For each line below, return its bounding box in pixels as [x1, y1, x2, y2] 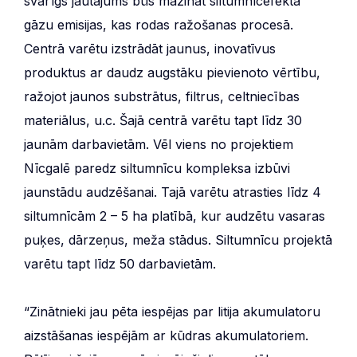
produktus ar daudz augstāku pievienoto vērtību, [24, 64, 320, 80]
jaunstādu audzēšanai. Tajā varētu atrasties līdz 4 [24, 183, 321, 200]
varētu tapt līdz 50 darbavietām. [24, 255, 216, 272]
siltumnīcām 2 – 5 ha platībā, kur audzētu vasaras [24, 207, 325, 224]
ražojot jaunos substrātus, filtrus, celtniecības [24, 88, 300, 104]
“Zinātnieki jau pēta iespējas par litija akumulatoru [24, 303, 320, 320]
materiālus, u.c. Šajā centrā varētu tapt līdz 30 [24, 112, 302, 128]
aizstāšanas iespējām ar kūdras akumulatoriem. [24, 327, 308, 343]
